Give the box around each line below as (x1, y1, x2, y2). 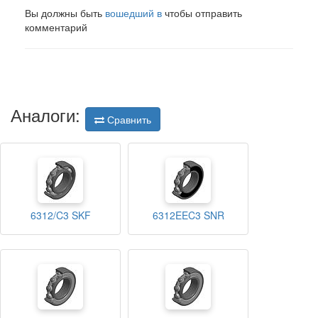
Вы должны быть (25, 6, 105, 20)
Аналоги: (11, 102, 85, 127)
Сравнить (104, 112, 151, 127)
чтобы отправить (162, 6, 242, 20)
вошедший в (105, 6, 162, 20)
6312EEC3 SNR (152, 208, 224, 223)
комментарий (25, 20, 87, 34)
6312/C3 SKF (30, 208, 91, 223)
